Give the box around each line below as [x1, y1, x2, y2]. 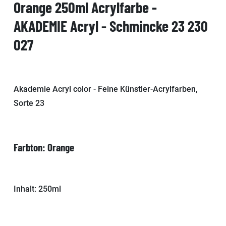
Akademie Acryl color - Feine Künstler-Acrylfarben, [14, 84, 198, 94]
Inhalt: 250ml [14, 184, 61, 194]
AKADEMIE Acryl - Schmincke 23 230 [14, 16, 208, 35]
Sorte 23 [14, 98, 44, 108]
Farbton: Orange [14, 140, 74, 153]
